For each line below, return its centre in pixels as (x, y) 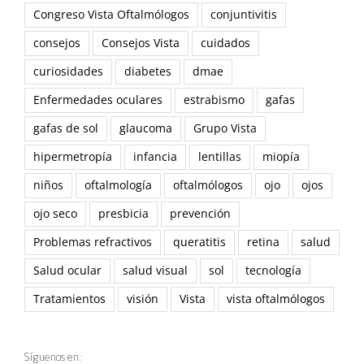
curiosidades (68, 71)
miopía (281, 156)
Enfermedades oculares (98, 100)
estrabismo (214, 100)
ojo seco (55, 213)
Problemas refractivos (93, 242)
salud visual (155, 270)
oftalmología (118, 185)
